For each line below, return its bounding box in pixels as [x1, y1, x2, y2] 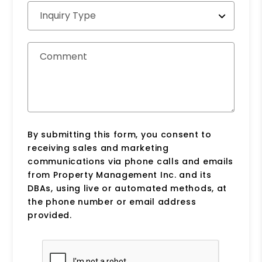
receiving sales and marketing [27, 142, 169, 154]
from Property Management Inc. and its [27, 168, 212, 181]
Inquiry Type [40, 8, 96, 22]
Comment [40, 49, 88, 63]
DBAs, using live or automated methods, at [27, 182, 227, 194]
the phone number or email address [27, 195, 196, 208]
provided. [27, 209, 72, 221]
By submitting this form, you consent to [27, 128, 212, 140]
